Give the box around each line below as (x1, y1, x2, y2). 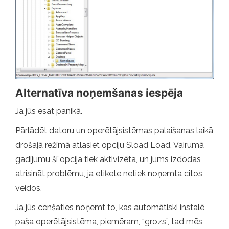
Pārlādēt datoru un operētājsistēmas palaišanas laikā (15, 125, 213, 135)
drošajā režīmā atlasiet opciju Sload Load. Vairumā (15, 140, 204, 150)
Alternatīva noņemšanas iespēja (15, 86, 183, 99)
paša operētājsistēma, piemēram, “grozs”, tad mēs (15, 216, 202, 226)
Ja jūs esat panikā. (15, 106, 82, 116)
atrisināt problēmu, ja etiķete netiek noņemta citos (15, 168, 202, 178)
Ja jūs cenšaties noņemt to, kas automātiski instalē (15, 202, 204, 212)
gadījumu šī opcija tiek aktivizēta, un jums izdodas (15, 154, 201, 164)
